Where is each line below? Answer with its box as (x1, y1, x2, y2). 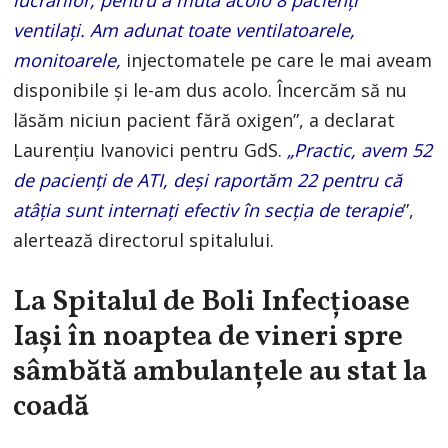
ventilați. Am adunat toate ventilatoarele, (13, 18, 356, 43)
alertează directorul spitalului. (13, 228, 275, 253)
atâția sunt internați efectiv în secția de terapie (13, 198, 404, 223)
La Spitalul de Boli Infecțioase (13, 282, 411, 324)
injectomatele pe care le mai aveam (121, 48, 433, 73)
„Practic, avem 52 (287, 138, 433, 163)
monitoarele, (13, 48, 122, 73)
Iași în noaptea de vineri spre (13, 317, 404, 359)
